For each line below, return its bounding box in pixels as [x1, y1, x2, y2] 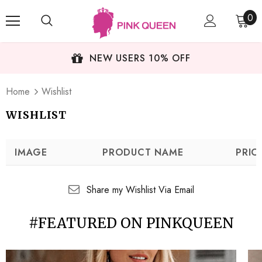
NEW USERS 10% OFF [89, 51, 191, 65]
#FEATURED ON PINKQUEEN [28, 214, 234, 232]
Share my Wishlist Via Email [86, 183, 194, 196]
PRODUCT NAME [102, 146, 184, 159]
